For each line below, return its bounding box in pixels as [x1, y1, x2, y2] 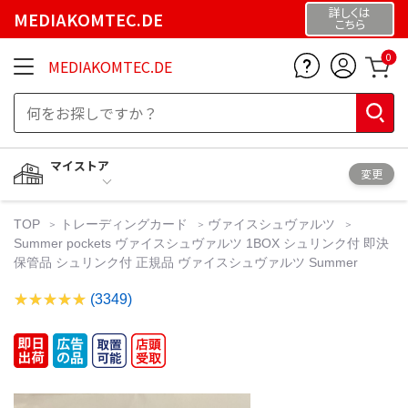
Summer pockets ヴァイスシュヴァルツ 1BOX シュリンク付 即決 [14, 235, 389, 250]
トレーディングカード [60, 216, 189, 231]
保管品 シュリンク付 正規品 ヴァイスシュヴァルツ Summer [14, 254, 358, 270]
